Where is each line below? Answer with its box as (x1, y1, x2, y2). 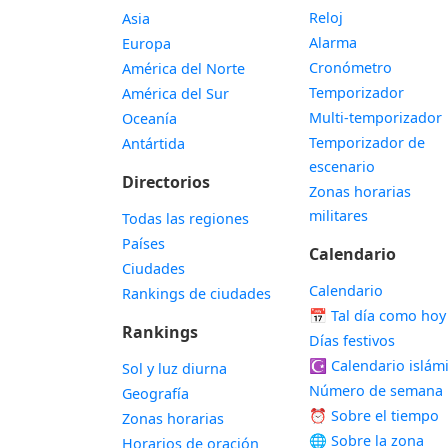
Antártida (122, 134, 185, 153)
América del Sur (122, 84, 229, 103)
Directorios (122, 171, 210, 193)
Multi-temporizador (309, 108, 443, 127)
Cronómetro (309, 58, 393, 77)
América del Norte (122, 59, 245, 78)
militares (309, 206, 369, 225)
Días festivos (309, 331, 396, 350)
